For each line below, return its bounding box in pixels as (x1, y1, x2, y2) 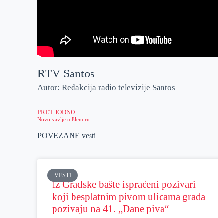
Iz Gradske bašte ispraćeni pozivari (52, 178, 196, 190)
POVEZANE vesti (37, 131, 96, 140)
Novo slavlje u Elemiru (37, 116, 90, 122)
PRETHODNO (37, 109, 75, 116)
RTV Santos (37, 67, 95, 80)
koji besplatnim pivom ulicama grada (52, 190, 206, 202)
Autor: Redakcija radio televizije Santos (37, 83, 176, 92)
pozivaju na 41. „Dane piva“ (52, 202, 169, 215)
